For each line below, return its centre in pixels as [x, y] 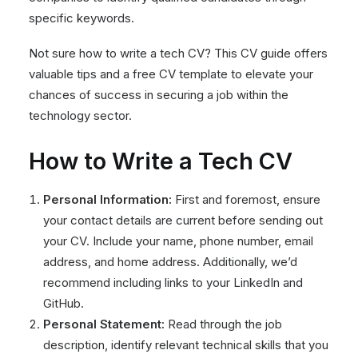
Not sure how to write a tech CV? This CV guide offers [178, 53]
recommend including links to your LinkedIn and [173, 282]
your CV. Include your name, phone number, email [178, 241]
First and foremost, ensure [248, 199]
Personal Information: [109, 199]
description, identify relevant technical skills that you [186, 345]
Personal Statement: [104, 324]
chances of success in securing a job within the [159, 95]
